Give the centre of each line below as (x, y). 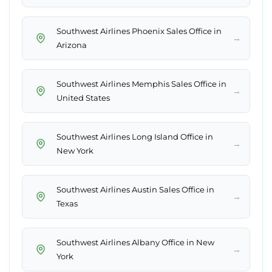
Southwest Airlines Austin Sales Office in (135, 190)
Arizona (72, 45)
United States (83, 98)
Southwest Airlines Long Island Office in (135, 137)
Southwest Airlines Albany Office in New (135, 243)
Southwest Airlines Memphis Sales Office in (141, 84)
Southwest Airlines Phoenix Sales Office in (139, 31)
